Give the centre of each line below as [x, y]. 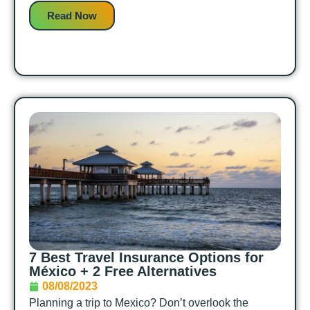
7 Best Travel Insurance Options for [146, 258]
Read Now [72, 16]
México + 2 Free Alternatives [123, 272]
